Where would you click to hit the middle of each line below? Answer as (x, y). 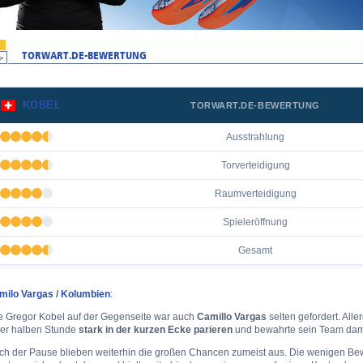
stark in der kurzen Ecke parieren (156, 329)
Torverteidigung (255, 165)
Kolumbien (85, 294)
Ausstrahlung (255, 137)
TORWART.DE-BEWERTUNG (255, 105)
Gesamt (255, 250)
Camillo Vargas (232, 316)
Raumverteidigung (255, 193)
